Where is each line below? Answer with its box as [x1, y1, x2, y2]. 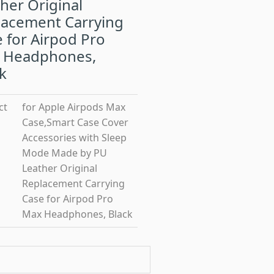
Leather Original [21, 161, 97, 175]
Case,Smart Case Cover [21, 116, 128, 129]
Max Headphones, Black [21, 207, 133, 221]
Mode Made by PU [21, 146, 107, 160]
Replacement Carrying [21, 177, 125, 190]
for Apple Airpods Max [21, 100, 125, 114]
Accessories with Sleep [21, 131, 127, 144]
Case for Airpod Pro [21, 192, 113, 206]
